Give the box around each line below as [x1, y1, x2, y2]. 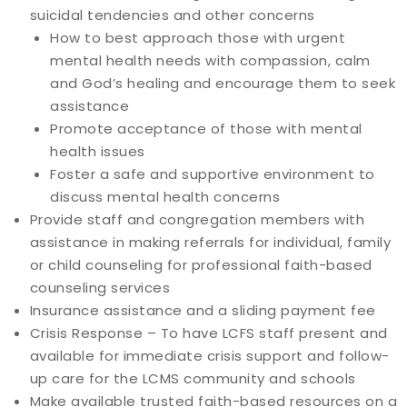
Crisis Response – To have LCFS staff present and [29, 323, 388, 342]
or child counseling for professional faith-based [29, 255, 372, 274]
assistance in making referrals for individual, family [29, 233, 391, 252]
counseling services [29, 278, 170, 297]
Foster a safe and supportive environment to [50, 164, 375, 184]
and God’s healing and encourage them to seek [50, 74, 395, 93]
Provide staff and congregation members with [29, 210, 364, 229]
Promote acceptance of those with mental [50, 119, 362, 138]
